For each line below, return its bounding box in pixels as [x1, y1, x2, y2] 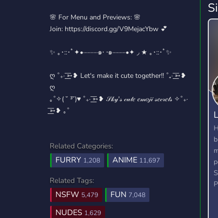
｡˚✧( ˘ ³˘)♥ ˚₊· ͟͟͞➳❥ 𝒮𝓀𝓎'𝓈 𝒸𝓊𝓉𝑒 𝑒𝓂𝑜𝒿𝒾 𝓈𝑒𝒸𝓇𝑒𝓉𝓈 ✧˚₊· [50, 94, 188, 104]
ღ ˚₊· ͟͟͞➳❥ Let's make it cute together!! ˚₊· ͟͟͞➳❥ [50, 71, 186, 80]
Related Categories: [50, 141, 113, 151]
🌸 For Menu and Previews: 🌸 [50, 13, 141, 22]
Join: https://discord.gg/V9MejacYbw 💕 [50, 24, 167, 34]
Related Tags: [50, 176, 94, 185]
